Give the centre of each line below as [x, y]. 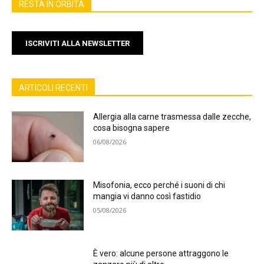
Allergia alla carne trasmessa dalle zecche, [172, 117]
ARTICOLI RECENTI [53, 88]
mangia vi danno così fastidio [147, 197]
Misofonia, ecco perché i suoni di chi [159, 185]
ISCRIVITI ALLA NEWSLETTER [77, 43]
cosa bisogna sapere [132, 128]
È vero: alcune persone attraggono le [161, 253]
